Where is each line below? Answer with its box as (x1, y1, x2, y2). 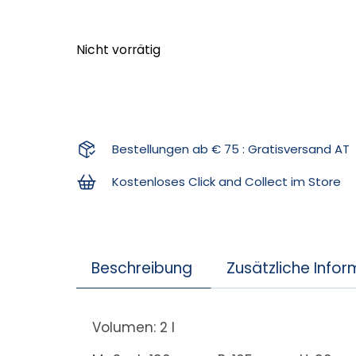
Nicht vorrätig (76, 41, 161, 58)
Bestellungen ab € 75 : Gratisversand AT (111, 141, 350, 157)
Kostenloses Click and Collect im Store (111, 173, 341, 190)
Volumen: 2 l (92, 317, 176, 337)
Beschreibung (91, 257, 192, 279)
